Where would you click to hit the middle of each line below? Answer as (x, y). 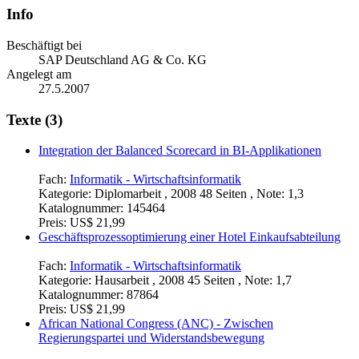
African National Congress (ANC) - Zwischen (156, 324)
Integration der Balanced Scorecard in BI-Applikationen (180, 151)
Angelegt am (39, 74)
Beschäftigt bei (44, 45)
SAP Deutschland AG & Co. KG (123, 59)
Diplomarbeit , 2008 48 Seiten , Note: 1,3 (199, 194)
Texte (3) (34, 119)
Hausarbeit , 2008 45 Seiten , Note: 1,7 (193, 280)
